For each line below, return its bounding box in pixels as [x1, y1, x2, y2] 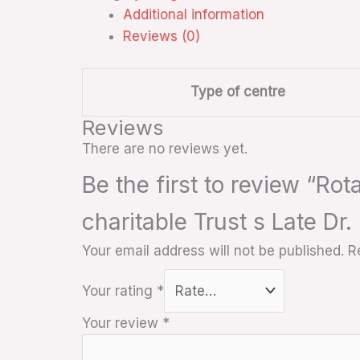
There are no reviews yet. [82, 140, 247, 157]
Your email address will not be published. [82, 243, 344, 260]
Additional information [123, 6, 264, 23]
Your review [82, 315, 162, 332]
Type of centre [190, 83, 285, 100]
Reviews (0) [123, 28, 200, 45]
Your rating [82, 282, 157, 299]
